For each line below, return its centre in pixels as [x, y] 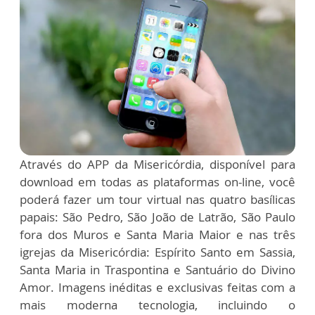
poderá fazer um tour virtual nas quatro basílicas [157, 200]
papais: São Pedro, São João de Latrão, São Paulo [157, 217]
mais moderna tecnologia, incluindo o [157, 305]
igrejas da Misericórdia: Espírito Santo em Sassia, [157, 252]
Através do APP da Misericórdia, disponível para [157, 165]
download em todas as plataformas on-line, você [157, 182]
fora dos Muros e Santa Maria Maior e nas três [157, 235]
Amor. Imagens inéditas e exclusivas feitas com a [157, 288]
